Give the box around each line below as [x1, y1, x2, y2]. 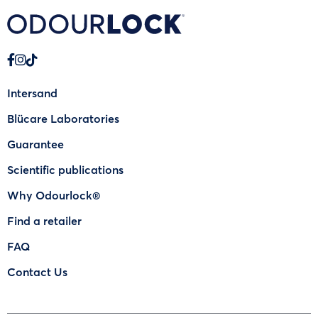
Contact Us [7, 263, 67, 279]
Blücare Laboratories [7, 110, 119, 126]
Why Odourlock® [7, 187, 100, 202]
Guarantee [7, 136, 64, 151]
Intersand [7, 84, 57, 100]
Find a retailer [7, 212, 82, 228]
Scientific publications [7, 161, 124, 177]
